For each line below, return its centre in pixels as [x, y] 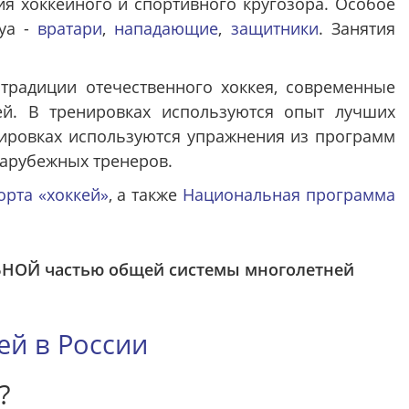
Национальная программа [289, 194]
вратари [70, 28]
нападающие [167, 28]
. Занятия [357, 28]
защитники [274, 28]
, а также [146, 194]
